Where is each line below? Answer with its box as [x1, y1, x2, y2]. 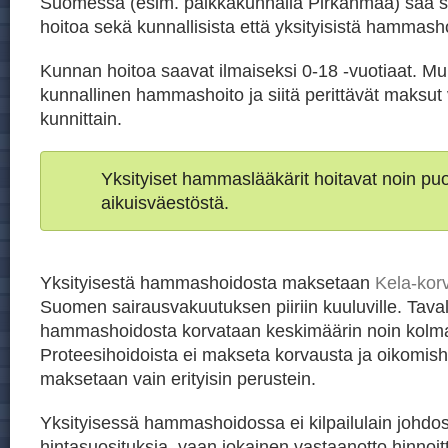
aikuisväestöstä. [101, 192, 229, 213]
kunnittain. [40, 108, 122, 129]
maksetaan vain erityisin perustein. [40, 368, 316, 389]
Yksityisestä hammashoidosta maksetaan [40, 272, 375, 293]
